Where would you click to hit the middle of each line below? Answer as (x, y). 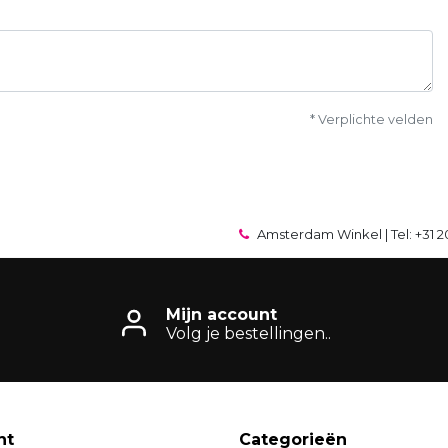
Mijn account (221, 314)
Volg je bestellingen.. (248, 333)
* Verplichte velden (371, 119)
